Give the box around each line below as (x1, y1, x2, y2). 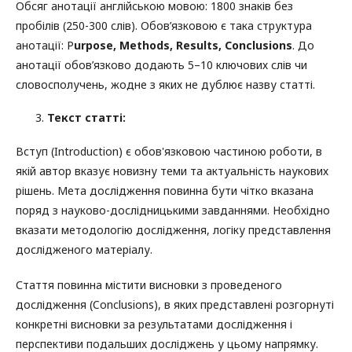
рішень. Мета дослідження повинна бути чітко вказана (16, 183, 313, 199)
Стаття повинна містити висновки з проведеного (16, 277, 282, 293)
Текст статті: (47, 110, 126, 126)
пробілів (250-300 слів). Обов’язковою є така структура (16, 18, 312, 34)
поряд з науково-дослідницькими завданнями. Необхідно (16, 203, 330, 218)
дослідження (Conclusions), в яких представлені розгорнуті (16, 297, 334, 313)
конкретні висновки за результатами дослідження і (16, 317, 292, 332)
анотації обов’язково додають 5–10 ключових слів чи (16, 57, 307, 73)
